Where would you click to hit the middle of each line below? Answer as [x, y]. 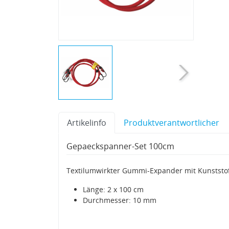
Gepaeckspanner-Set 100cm [120, 146]
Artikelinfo [87, 122]
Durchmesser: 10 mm [120, 200]
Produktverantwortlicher [171, 122]
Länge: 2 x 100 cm [113, 189]
